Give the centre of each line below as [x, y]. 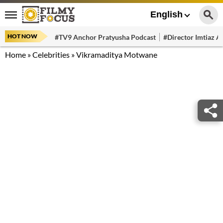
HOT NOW [22, 36]
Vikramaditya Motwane [117, 55]
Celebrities [51, 55]
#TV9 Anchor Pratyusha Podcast [105, 37]
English [167, 14]
